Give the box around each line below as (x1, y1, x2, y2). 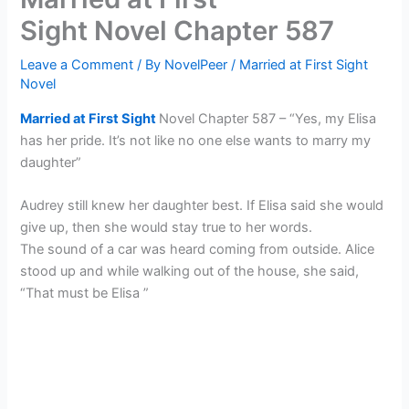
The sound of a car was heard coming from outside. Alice (20, 240, 375, 257)
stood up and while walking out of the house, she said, (20, 262, 360, 279)
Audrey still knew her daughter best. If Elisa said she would (20, 196, 384, 214)
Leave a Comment (20, 56, 134, 73)
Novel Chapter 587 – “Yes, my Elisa (159, 110, 377, 127)
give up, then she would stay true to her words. (20, 218, 313, 236)
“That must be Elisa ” (20, 284, 150, 301)
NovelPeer (164, 56, 232, 73)
